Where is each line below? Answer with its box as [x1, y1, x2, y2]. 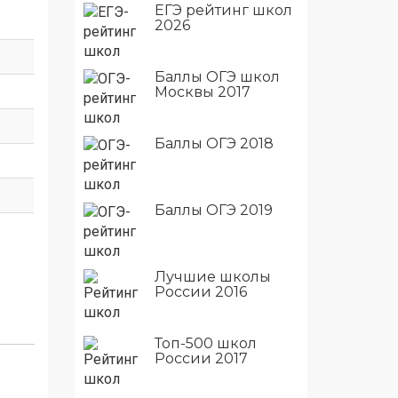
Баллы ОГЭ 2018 [154, 135, 274, 152]
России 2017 [154, 350, 248, 367]
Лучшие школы [154, 268, 271, 285]
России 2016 [154, 283, 247, 300]
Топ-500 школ [154, 335, 257, 352]
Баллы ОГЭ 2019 [154, 202, 273, 219]
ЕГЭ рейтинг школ [154, 2, 292, 19]
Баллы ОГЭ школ [154, 68, 280, 85]
